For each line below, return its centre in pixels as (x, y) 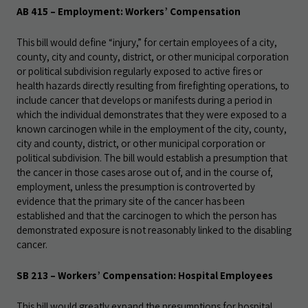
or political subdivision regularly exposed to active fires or (140, 71)
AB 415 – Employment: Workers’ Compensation (129, 11)
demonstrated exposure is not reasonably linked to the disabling (154, 230)
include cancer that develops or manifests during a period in (144, 100)
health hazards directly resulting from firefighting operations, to (153, 85)
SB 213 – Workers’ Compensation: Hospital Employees (145, 275)
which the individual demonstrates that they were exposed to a (152, 114)
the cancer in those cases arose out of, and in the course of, (145, 172)
